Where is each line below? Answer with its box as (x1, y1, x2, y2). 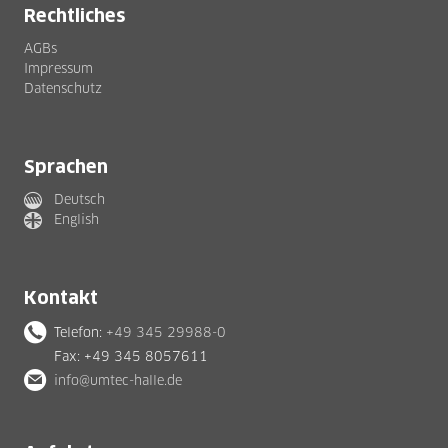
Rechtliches (24, 6, 135, 25)
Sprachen (24, 157, 108, 176)
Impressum (24, 60, 93, 76)
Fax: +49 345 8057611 (54, 348, 208, 364)
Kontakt (24, 288, 98, 307)
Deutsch (54, 191, 105, 207)
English (54, 211, 99, 227)
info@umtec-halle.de (54, 372, 182, 388)
